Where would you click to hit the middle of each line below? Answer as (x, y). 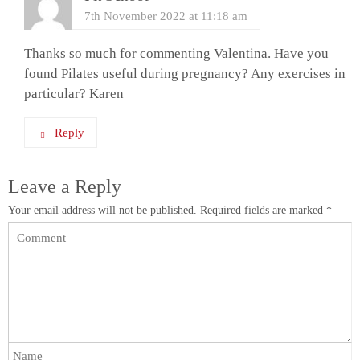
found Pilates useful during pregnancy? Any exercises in (185, 74)
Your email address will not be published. (102, 210)
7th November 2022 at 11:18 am (166, 16)
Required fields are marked (263, 210)
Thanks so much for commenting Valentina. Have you (176, 53)
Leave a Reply (65, 186)
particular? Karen (74, 94)
